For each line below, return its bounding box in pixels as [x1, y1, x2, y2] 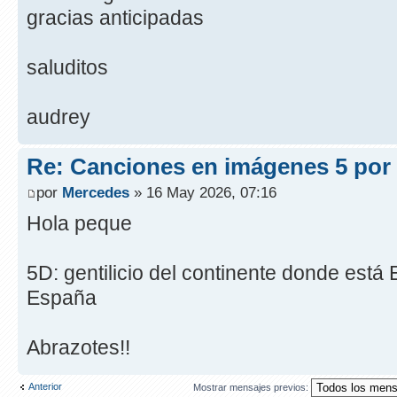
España [27, 286, 97, 310]
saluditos [27, 55, 108, 79]
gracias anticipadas [27, 5, 204, 29]
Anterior [28, 381, 62, 393]
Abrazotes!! [27, 336, 130, 360]
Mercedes [62, 183, 129, 202]
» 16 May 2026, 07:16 [129, 183, 276, 202]
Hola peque [27, 212, 132, 236]
